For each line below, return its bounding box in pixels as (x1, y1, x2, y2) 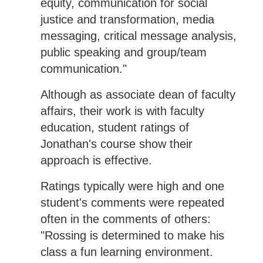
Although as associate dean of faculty (40, 88, 235, 102)
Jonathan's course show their (40, 137, 193, 151)
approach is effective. (40, 154, 152, 167)
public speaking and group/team (40, 46, 207, 59)
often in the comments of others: (40, 213, 211, 226)
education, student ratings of (40, 121, 189, 134)
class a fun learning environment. (40, 245, 213, 259)
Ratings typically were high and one (40, 180, 224, 193)
